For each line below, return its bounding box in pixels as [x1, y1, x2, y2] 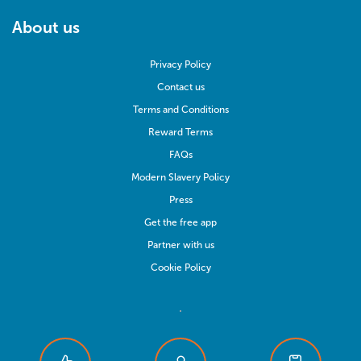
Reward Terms [148, 127, 213, 139]
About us [12, 18, 80, 38]
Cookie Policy [150, 262, 211, 274]
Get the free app [144, 217, 217, 229]
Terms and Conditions [132, 104, 229, 116]
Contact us [156, 81, 205, 93]
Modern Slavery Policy [131, 172, 230, 184]
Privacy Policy [150, 59, 211, 71]
